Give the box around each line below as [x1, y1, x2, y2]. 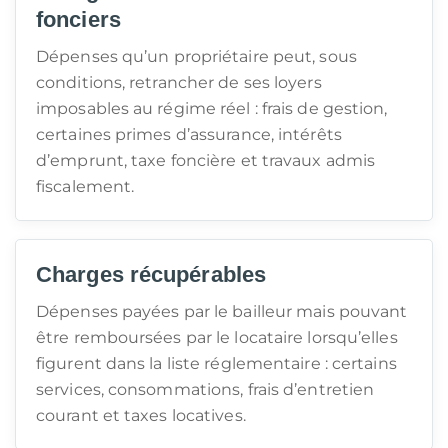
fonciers [36, 7, 121, 32]
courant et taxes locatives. [36, 406, 246, 425]
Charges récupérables [36, 262, 266, 287]
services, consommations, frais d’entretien [36, 380, 375, 399]
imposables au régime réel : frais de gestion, [36, 99, 388, 118]
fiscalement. [36, 177, 135, 196]
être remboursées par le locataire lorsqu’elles [36, 328, 398, 347]
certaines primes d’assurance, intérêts [36, 125, 342, 144]
